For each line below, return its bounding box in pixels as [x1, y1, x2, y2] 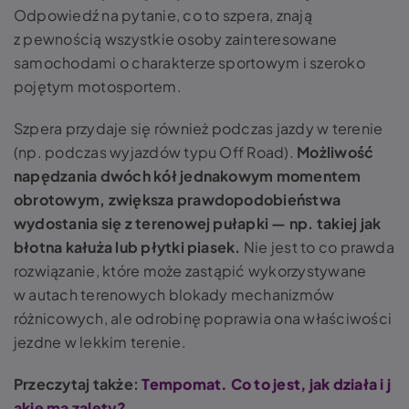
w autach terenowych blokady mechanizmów [14, 285, 335, 305]
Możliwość [297, 142, 374, 163]
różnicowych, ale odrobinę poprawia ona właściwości [14, 309, 392, 329]
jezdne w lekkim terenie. [14, 332, 186, 352]
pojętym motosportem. [14, 77, 182, 97]
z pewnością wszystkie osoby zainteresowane [14, 29, 338, 49]
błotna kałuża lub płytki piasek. [14, 237, 241, 257]
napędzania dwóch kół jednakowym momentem [14, 166, 362, 186]
